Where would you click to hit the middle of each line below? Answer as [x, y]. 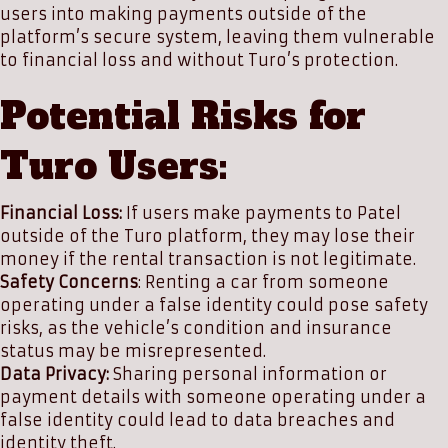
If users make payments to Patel [261, 213]
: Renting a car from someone [263, 282]
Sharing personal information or [248, 374]
